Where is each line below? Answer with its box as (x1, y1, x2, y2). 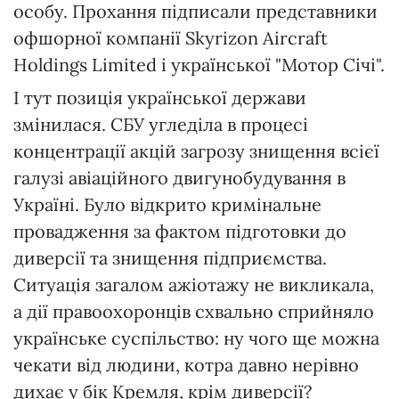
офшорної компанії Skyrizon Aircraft (13, 27, 328, 50)
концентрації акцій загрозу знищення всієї (13, 140, 379, 163)
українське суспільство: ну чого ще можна (13, 327, 379, 350)
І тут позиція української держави (13, 86, 306, 110)
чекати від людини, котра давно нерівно (13, 354, 359, 377)
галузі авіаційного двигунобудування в (13, 167, 346, 190)
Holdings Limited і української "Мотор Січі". (13, 53, 385, 77)
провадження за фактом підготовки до (13, 220, 346, 243)
